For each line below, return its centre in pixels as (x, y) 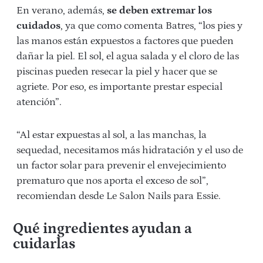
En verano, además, (62, 11)
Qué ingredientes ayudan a (102, 229)
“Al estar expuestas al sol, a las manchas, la (112, 135)
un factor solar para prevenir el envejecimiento (121, 166)
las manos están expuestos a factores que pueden (125, 41)
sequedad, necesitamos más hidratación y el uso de (130, 151)
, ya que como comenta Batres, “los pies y (151, 26)
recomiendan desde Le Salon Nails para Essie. (119, 196)
